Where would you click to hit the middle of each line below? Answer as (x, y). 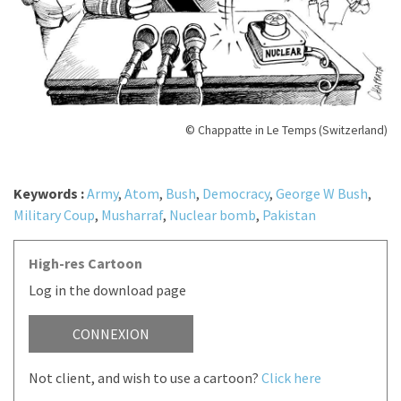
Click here (291, 378)
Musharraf (132, 215)
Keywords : (50, 194)
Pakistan (289, 215)
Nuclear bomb (213, 215)
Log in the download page (107, 290)
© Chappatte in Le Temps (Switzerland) (286, 131)
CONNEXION (111, 334)
